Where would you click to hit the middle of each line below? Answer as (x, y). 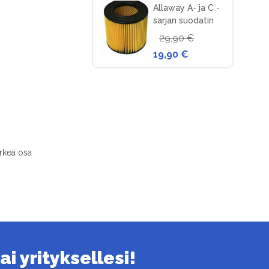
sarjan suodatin (183, 20)
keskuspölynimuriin (191, 33)
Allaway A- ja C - (186, 8)
